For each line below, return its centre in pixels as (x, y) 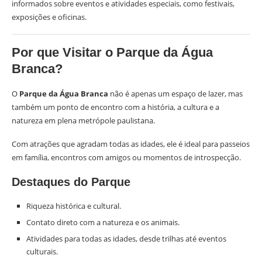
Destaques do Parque (71, 182)
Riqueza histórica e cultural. (74, 206)
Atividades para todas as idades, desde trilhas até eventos (126, 239)
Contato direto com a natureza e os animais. (103, 222)
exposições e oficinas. (49, 17)
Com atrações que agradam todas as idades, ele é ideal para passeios (131, 144)
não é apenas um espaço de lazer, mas (175, 94)
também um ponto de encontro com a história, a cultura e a (116, 107)
